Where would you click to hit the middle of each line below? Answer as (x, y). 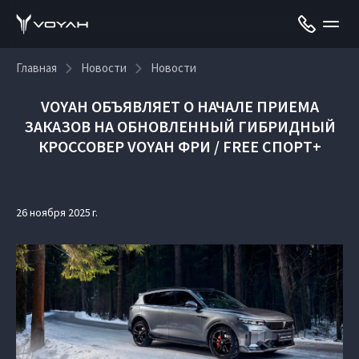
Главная (36, 68)
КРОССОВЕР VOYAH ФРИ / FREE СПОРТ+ (179, 146)
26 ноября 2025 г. (57, 212)
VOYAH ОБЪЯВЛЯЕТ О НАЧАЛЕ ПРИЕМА (179, 106)
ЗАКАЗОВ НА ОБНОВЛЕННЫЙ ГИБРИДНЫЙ (179, 126)
